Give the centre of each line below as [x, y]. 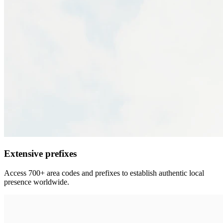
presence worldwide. [37, 182]
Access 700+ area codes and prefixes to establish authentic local [104, 173]
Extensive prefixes [40, 153]
